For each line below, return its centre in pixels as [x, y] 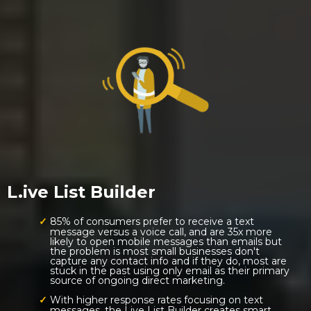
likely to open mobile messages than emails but [166, 242]
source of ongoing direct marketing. [137, 280]
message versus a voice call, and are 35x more [161, 232]
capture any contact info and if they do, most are [168, 261]
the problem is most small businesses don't [155, 251]
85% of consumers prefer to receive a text [152, 221]
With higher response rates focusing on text [156, 300]
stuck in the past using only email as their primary [170, 271]
